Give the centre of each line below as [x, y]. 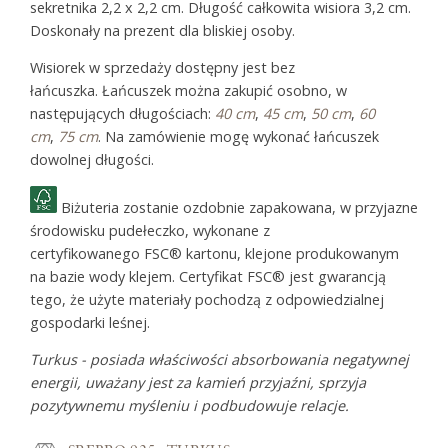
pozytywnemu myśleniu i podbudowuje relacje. [189, 405]
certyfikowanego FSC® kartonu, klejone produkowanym [214, 253]
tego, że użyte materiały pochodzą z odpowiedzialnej [207, 299]
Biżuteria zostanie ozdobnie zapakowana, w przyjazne [237, 207]
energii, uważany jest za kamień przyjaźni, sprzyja [198, 382]
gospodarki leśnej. [90, 322]
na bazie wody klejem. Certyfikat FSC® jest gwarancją [208, 276]
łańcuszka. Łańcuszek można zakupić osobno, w [188, 91]
